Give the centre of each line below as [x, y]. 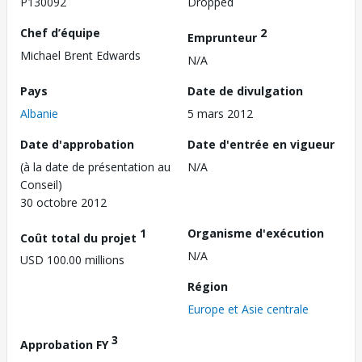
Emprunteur [224, 37]
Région [208, 286]
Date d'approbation [77, 144]
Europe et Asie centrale [248, 309]
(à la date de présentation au [95, 166]
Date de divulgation [245, 90]
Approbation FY [66, 344]
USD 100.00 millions [72, 260]
